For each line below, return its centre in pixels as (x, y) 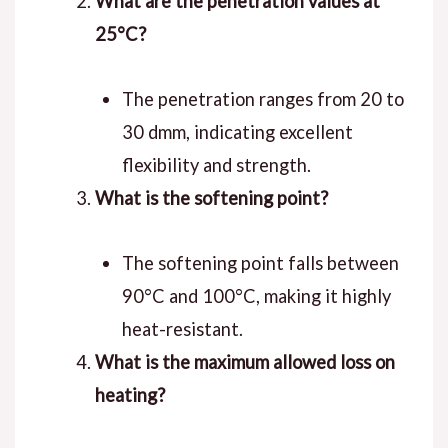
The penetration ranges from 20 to (262, 98)
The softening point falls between (260, 262)
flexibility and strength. (216, 164)
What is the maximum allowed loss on (244, 361)
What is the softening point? (211, 197)
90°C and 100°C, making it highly (256, 295)
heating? (129, 394)
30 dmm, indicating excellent (237, 131)
